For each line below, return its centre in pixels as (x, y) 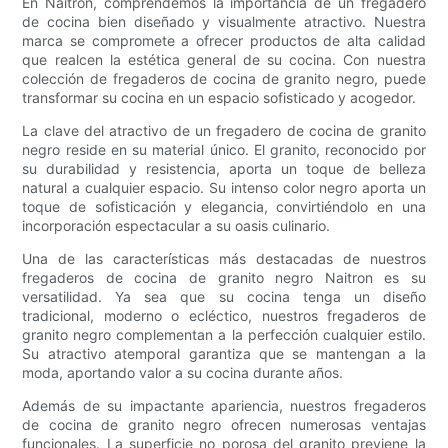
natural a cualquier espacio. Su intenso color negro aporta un (224, 187)
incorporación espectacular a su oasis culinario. (176, 225)
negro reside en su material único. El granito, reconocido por (224, 149)
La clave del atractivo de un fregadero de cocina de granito (224, 130)
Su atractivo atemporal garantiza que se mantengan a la (224, 353)
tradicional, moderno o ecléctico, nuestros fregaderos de (224, 315)
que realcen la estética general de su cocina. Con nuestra (224, 59)
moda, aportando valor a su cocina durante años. (183, 372)
